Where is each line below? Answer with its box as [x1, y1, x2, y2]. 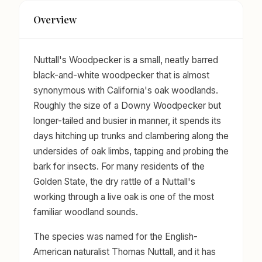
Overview [33, 13, 77, 26]
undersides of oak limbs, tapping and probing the [33, 145, 229, 157]
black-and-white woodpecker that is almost [33, 69, 209, 81]
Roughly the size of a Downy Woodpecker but [33, 99, 221, 111]
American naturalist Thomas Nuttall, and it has [33, 246, 216, 257]
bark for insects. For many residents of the [33, 160, 205, 172]
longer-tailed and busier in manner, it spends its [33, 115, 221, 126]
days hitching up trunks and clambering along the [33, 130, 229, 142]
